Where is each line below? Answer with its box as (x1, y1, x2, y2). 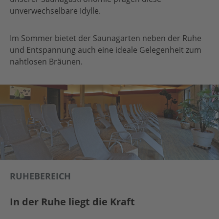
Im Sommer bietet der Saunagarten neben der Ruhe (10, 33, 201, 44)
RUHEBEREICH (10, 170, 71, 182)
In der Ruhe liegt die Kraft (10, 195, 135, 208)
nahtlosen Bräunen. (10, 56, 83, 67)
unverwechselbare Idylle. (10, 5, 101, 16)
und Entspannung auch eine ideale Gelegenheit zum (10, 44, 201, 55)
